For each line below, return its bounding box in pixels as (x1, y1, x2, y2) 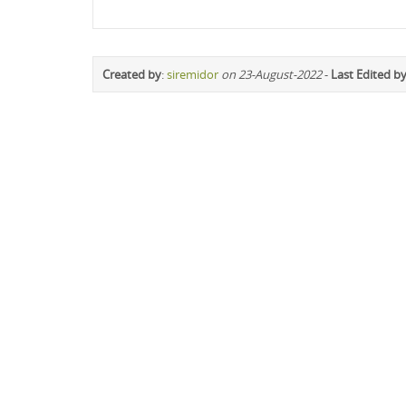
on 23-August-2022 (221, 66, 322, 82)
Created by (102, 66, 161, 82)
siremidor (167, 66, 218, 82)
